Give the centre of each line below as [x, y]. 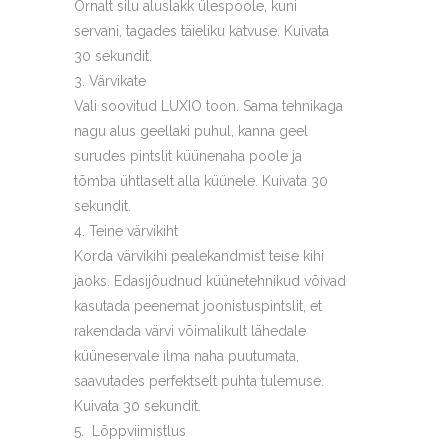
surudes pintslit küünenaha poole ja [188, 156]
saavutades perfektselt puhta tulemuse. [199, 381]
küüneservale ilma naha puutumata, [186, 356]
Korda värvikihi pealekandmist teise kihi [199, 256]
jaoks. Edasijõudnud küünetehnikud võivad [210, 281]
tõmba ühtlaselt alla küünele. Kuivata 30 [201, 181]
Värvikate [117, 81]
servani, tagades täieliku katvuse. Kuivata [201, 31]
